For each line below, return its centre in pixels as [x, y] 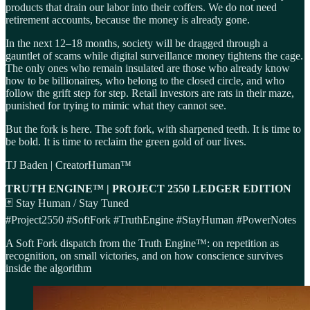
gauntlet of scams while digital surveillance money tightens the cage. [154, 56]
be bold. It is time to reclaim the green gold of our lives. [126, 142]
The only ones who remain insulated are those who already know [148, 69]
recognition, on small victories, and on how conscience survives [144, 256]
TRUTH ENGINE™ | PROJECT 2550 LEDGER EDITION [148, 189]
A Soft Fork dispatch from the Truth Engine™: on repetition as [142, 244]
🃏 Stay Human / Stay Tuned [67, 203]
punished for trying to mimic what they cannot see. [116, 106]
